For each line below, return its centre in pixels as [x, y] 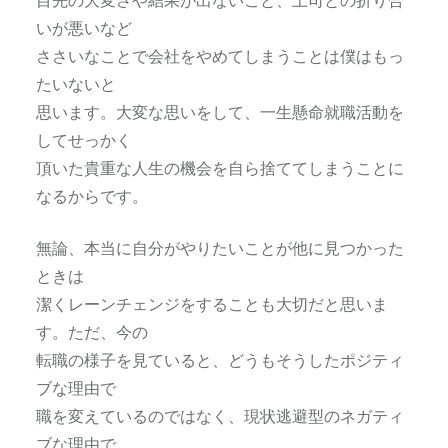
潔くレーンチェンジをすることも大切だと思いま [211, 303]
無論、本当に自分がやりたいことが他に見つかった [219, 247]
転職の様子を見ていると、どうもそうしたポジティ [219, 359]
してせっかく [83, 139]
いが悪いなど [83, 27]
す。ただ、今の [91, 331]
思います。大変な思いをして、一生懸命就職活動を [219, 111]
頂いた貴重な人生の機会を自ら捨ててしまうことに [219, 167]
